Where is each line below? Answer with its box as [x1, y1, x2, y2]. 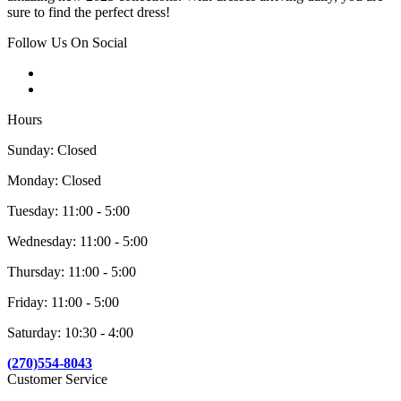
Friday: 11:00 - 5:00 [7, 294, 119, 311]
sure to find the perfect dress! [7, 4, 170, 21]
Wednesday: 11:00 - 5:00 [7, 234, 148, 250]
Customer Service [7, 371, 107, 388]
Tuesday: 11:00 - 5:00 [7, 203, 130, 219]
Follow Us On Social [7, 35, 127, 51]
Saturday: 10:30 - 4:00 [7, 325, 133, 341]
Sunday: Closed [7, 142, 97, 158]
